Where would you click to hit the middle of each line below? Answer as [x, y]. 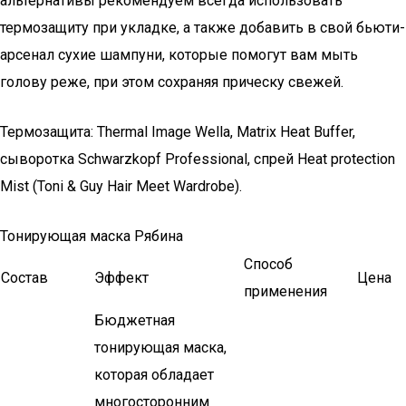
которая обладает [154, 375]
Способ [268, 264]
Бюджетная [135, 320]
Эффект [121, 278]
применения [285, 291]
